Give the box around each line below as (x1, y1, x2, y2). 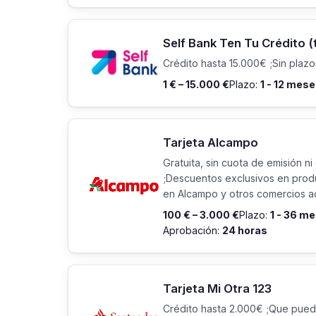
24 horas (222, 224, 267, 236)
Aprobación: (163, 224, 222, 236)
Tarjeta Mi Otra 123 (163, 281, 272, 296)
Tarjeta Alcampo (163, 135, 258, 150)
